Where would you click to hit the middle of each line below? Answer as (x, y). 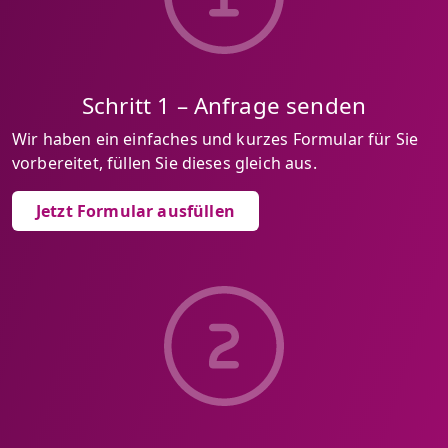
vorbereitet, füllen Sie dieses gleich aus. (164, 163)
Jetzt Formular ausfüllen (135, 211)
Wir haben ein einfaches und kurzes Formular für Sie (215, 139)
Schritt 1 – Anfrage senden (224, 105)
